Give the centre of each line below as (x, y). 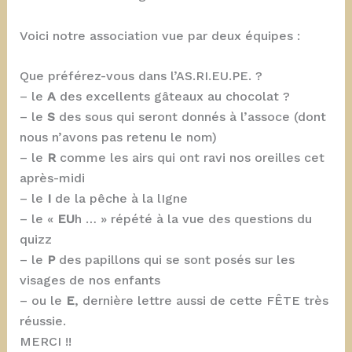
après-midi (52, 178)
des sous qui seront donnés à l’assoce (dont (190, 117)
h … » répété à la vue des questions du (193, 219)
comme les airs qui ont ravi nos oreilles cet (190, 158)
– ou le (42, 301)
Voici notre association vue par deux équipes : (159, 35)
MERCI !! (45, 342)
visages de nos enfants (90, 280)
